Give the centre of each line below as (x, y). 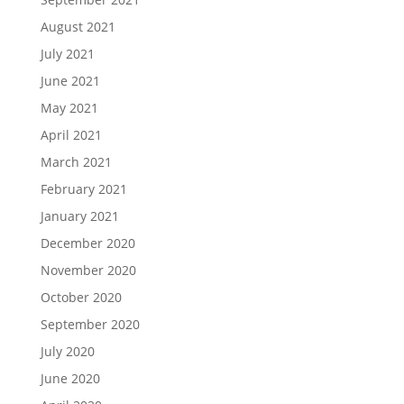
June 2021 (70, 81)
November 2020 (88, 270)
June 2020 (70, 378)
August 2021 (78, 27)
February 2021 (83, 189)
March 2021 (76, 162)
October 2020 (81, 297)
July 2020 (67, 351)
